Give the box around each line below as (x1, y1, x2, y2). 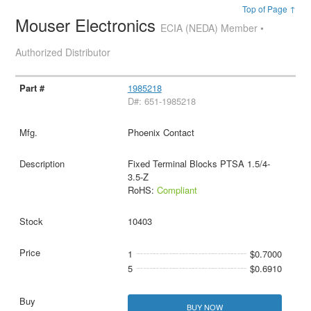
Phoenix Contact (127, 126, 194, 140)
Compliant (156, 183, 197, 197)
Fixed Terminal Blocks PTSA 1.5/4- (127, 157, 270, 171)
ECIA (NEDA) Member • (160, 21, 264, 35)
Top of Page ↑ (242, 3, 296, 15)
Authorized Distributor (15, 45, 111, 60)
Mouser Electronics (15, 12, 161, 37)
